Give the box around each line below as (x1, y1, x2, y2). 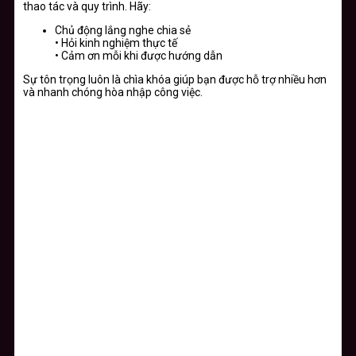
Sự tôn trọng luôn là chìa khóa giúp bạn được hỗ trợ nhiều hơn (23, 73, 327, 87)
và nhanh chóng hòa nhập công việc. (23, 86, 203, 99)
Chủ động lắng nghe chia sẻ (55, 24, 191, 37)
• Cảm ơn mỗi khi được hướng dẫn (55, 49, 222, 63)
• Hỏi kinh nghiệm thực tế (55, 37, 177, 50)
